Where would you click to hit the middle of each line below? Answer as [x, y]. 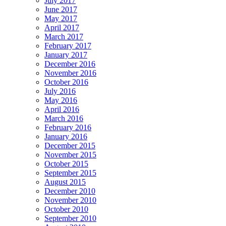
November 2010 [70, 200]
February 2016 [68, 127]
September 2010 [70, 218]
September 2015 [70, 173]
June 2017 [61, 9]
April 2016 [62, 109]
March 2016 [64, 118]
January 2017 [66, 54]
